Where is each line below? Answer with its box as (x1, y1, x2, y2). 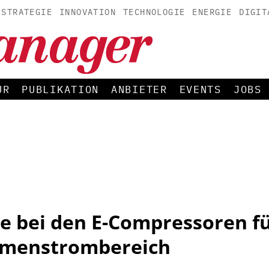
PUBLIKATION (22, 83, 100, 96)
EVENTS (179, 83, 222, 96)
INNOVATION (59, 7, 116, 17)
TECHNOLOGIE (122, 7, 186, 17)
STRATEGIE (1, 7, 52, 17)
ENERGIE (192, 7, 232, 17)
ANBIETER (111, 83, 168, 96)
